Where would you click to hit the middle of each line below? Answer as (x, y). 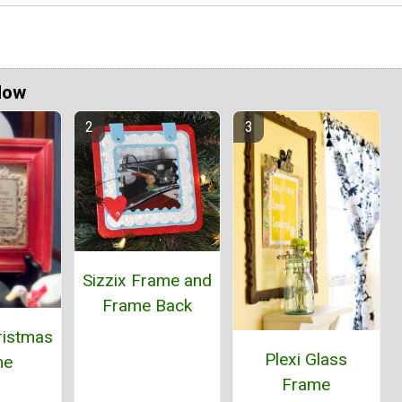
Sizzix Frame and (147, 281)
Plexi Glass (306, 360)
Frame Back (147, 306)
